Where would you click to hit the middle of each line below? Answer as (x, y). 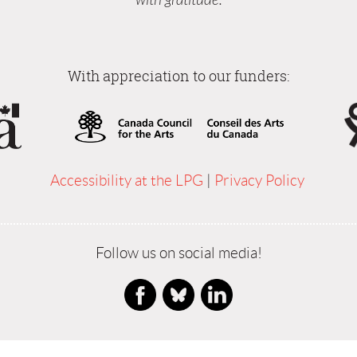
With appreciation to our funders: (178, 76)
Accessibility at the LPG (126, 181)
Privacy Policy (261, 181)
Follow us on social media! (178, 253)
